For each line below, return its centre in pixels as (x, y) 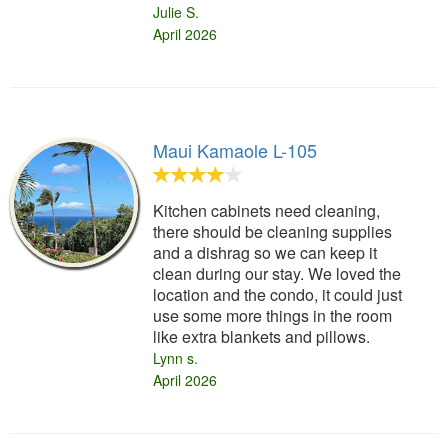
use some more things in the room (273, 316)
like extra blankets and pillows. (262, 337)
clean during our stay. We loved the (277, 274)
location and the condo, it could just (278, 295)
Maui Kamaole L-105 (235, 150)
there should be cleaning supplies (273, 232)
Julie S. (176, 12)
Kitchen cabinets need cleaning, (267, 211)
